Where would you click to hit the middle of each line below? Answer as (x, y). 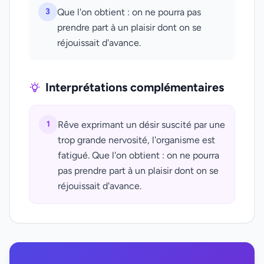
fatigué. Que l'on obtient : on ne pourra (138, 155)
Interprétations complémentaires (135, 87)
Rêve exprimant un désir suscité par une (141, 125)
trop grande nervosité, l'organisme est (136, 140)
